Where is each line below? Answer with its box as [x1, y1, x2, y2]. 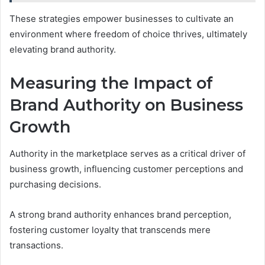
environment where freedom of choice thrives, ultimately [9, 28, 247, 40]
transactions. [9, 239, 63, 251]
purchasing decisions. [9, 178, 101, 190]
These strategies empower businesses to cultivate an [9, 13, 234, 25]
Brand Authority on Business [9, 95, 243, 115]
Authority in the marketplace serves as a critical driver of [9, 147, 245, 159]
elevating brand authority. [9, 44, 116, 56]
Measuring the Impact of [9, 73, 213, 93]
